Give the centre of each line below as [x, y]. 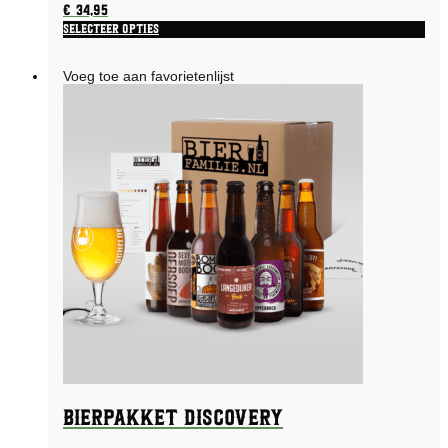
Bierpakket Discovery [173, 419]
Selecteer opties [111, 29]
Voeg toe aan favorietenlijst [148, 75]
